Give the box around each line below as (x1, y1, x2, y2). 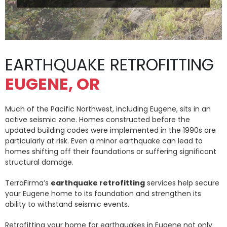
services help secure (145, 178, 219, 188)
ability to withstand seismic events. (5, 199, 129, 210)
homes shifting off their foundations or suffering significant (5, 146, 216, 157)
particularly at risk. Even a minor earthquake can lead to (5, 136, 203, 146)
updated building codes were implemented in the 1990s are (5, 125, 216, 136)
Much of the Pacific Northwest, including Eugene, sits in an (5, 104, 211, 115)
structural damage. (5, 157, 73, 168)
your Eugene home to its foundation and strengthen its (5, 188, 201, 199)
